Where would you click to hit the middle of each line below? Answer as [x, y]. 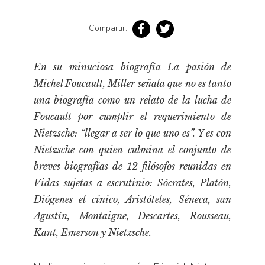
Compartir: [109, 28]
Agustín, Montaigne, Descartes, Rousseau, [132, 216]
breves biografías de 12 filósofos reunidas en [132, 166]
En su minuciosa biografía [101, 67]
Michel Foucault [68, 83]
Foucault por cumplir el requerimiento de [132, 116]
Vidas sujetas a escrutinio [92, 182]
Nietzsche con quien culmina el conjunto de [132, 149]
